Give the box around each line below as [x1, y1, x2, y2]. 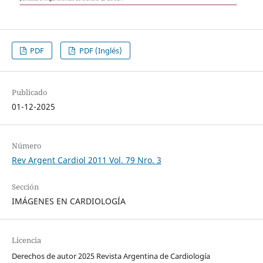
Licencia [11, 234, 41, 245]
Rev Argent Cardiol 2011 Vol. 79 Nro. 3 [11, 154, 161, 166]
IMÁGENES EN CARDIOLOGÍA [11, 195, 126, 207]
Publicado [11, 86, 48, 97]
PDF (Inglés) [77, 45, 122, 56]
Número [11, 140, 42, 151]
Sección [11, 181, 39, 192]
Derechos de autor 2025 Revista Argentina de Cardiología [11, 250, 210, 261]
